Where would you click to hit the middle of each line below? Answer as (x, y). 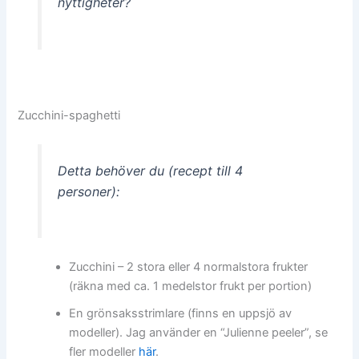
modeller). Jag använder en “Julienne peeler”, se (199, 333)
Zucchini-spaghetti (69, 115)
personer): (88, 191)
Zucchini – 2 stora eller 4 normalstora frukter (189, 267)
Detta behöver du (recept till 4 (150, 170)
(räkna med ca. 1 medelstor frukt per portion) (191, 286)
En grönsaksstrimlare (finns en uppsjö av (181, 314)
